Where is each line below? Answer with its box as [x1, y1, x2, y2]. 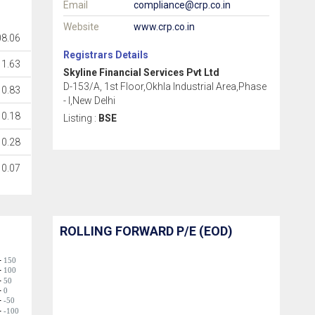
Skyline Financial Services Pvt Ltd [63, 67, 220, 78]
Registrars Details [63, 49, 149, 60]
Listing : [63, 112, 99, 124]
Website [63, 21, 100, 32]
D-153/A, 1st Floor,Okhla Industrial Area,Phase [63, 81, 267, 92]
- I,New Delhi [63, 95, 116, 106]
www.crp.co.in [134, 21, 195, 32]
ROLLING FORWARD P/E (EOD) [60, 224, 233, 238]
